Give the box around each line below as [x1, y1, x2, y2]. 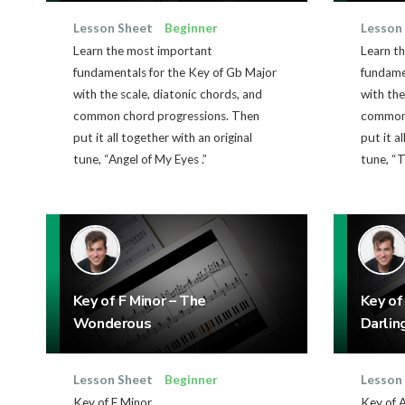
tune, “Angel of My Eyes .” [72, 151, 207, 166]
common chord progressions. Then [72, 108, 259, 123]
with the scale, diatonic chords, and [72, 86, 262, 101]
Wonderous [72, 313, 152, 334]
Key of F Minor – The [72, 290, 206, 311]
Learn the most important [72, 42, 212, 58]
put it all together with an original [72, 129, 252, 145]
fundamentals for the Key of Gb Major [72, 64, 277, 80]
